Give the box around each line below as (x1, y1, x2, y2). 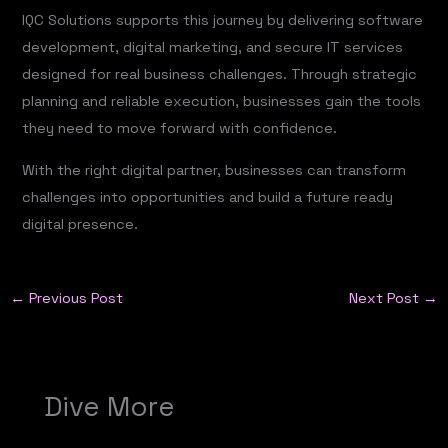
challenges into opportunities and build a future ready (22, 187, 394, 206)
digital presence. (22, 214, 139, 233)
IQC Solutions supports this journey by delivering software (22, 10, 424, 29)
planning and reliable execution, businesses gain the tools (22, 91, 422, 110)
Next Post (349, 289, 424, 308)
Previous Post (24, 289, 123, 308)
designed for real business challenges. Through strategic (22, 64, 418, 83)
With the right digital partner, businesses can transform (22, 160, 407, 179)
